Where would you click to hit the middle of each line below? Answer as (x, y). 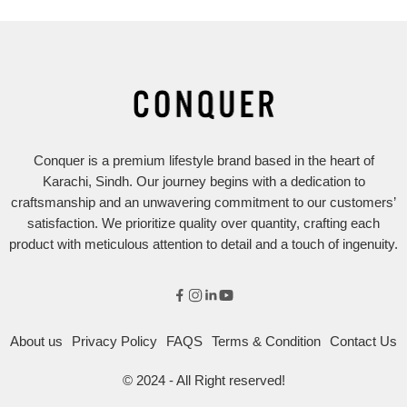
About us (36, 341)
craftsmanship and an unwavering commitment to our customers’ (203, 202)
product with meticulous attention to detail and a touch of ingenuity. (203, 244)
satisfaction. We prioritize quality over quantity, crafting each (203, 223)
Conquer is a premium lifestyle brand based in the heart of (203, 160)
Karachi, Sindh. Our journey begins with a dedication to (203, 181)
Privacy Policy (114, 341)
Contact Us (363, 341)
